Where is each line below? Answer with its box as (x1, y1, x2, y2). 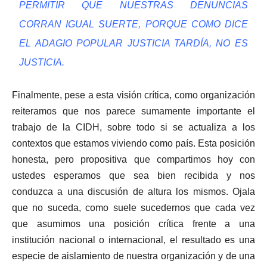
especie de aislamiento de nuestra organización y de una (12, 251, 255, 262)
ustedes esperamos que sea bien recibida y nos (12, 170, 255, 181)
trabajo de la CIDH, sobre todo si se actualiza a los (12, 122, 255, 133)
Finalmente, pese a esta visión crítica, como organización (12, 90, 255, 101)
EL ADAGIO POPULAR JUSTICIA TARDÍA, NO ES (19, 38, 248, 49)
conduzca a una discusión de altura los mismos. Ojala (12, 187, 255, 197)
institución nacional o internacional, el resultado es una (12, 235, 255, 246)
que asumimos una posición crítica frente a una (12, 219, 255, 229)
